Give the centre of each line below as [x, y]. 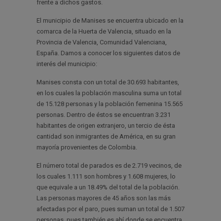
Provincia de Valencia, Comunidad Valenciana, [102, 42]
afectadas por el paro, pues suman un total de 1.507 [110, 209]
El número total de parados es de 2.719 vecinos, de [109, 166]
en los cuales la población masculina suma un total [109, 93]
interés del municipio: [67, 64]
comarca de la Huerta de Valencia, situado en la [104, 31]
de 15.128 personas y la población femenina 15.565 [110, 104]
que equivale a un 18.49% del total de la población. [108, 187]
